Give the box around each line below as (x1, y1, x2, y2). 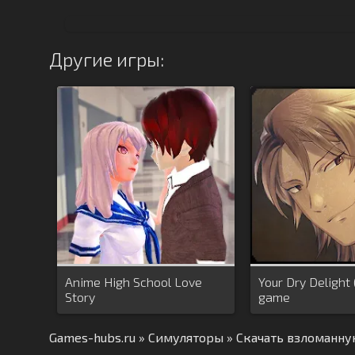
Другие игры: (49, 48, 164, 71)
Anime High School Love (65, 274, 202, 289)
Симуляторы (148, 330, 223, 345)
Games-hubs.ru (49, 330, 136, 345)
